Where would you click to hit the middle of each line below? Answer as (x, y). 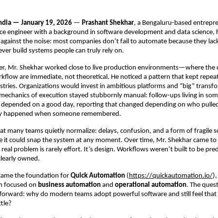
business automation (69, 185)
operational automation (151, 185)
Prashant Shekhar (108, 23)
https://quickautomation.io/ (171, 176)
